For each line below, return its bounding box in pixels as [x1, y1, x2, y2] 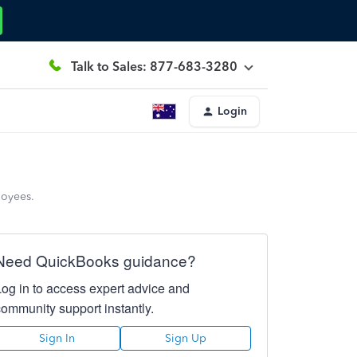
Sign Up [164, 331, 206, 345]
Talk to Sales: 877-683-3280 [71, 58, 237, 74]
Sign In [39, 331, 76, 345]
